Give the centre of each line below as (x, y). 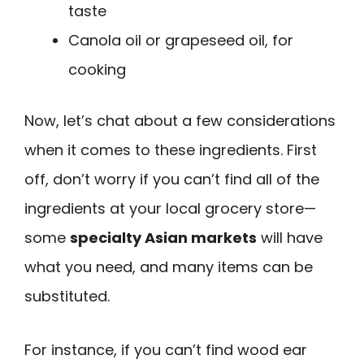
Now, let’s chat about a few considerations (180, 120)
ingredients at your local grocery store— (170, 208)
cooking (97, 69)
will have (290, 237)
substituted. (67, 296)
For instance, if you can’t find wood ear (166, 350)
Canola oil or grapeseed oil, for (181, 40)
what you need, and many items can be (169, 266)
